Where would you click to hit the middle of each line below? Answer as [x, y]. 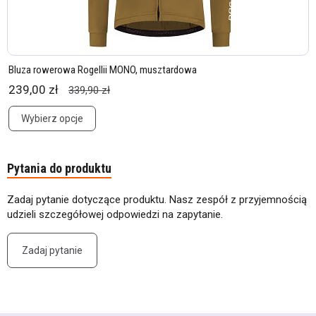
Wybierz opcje [52, 119]
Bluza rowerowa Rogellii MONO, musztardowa [103, 70]
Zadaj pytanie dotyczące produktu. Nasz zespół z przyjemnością [157, 200]
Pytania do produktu [59, 168]
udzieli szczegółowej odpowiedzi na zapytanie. [115, 214]
